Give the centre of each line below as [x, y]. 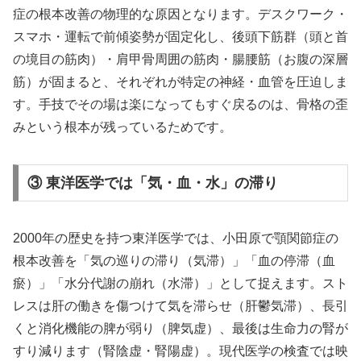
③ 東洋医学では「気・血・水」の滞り [152, 183]
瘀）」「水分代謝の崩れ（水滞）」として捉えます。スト [180, 284]
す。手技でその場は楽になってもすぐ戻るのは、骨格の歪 [180, 105]
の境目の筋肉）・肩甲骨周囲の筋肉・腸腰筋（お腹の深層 [180, 60]
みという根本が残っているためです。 [122, 127]
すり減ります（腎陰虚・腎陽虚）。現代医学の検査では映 [180, 351]
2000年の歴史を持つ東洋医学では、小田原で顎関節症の [176, 239]
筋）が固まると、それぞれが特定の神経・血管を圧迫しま [180, 82]
